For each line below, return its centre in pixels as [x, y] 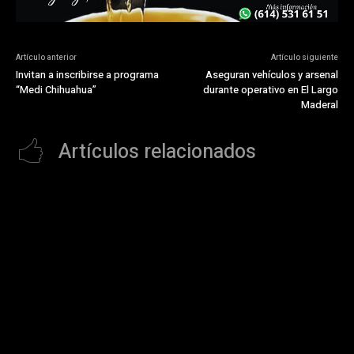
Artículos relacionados [157, 153]
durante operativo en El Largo [270, 90]
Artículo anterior [46, 58]
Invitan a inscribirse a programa [87, 75]
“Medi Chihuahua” [56, 90]
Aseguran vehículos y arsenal [271, 75]
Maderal [319, 105]
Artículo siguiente [304, 58]
